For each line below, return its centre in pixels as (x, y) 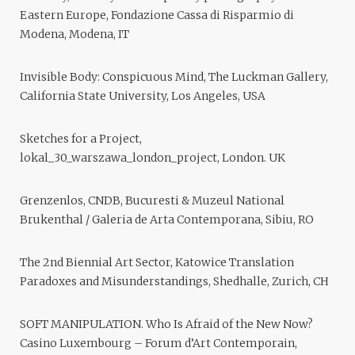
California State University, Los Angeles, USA (143, 96)
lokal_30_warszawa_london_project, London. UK (153, 158)
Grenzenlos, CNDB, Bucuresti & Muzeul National (152, 201)
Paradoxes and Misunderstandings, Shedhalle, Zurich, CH (174, 282)
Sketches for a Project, (81, 139)
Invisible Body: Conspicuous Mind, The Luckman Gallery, (174, 77)
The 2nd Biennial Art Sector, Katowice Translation (157, 263)
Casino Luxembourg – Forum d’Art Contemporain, (158, 344)
